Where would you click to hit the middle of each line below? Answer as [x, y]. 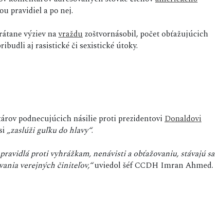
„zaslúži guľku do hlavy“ [49, 131]
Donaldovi [183, 119]
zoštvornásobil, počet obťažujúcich [145, 34]
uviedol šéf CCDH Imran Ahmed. [153, 166]
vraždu [71, 34]
